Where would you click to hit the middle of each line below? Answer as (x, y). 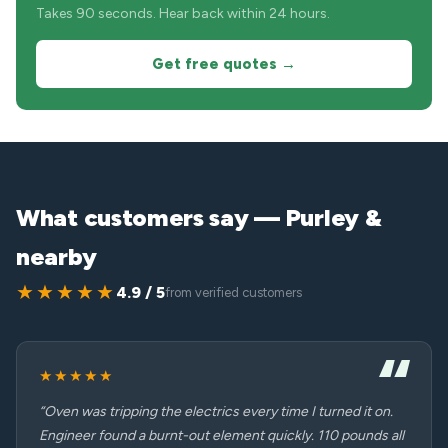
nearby (56, 256)
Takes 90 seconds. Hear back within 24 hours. (183, 13)
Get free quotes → (224, 64)
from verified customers (233, 292)
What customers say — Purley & (199, 217)
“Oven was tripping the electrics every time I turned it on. (216, 411)
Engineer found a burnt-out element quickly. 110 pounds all (221, 435)
